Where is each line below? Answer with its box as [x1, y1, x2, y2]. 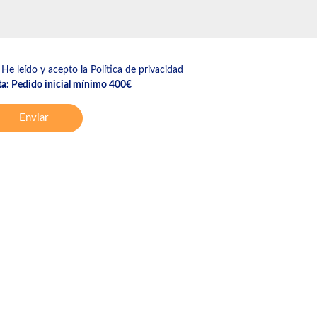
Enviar [18, 113, 48, 124]
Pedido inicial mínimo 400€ [8, 80, 132, 91]
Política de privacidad [90, 65, 183, 76]
